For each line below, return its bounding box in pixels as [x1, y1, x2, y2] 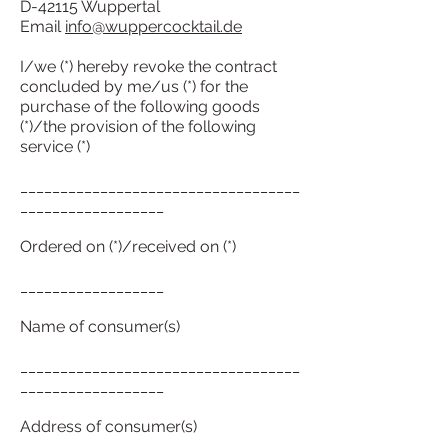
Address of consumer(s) [20, 417, 197, 436]
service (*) [20, 137, 90, 156]
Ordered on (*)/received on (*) [20, 237, 236, 256]
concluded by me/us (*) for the [20, 77, 248, 96]
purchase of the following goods [20, 97, 260, 116]
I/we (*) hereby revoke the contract [20, 57, 277, 76]
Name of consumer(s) [20, 317, 180, 336]
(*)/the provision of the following [20, 117, 256, 136]
